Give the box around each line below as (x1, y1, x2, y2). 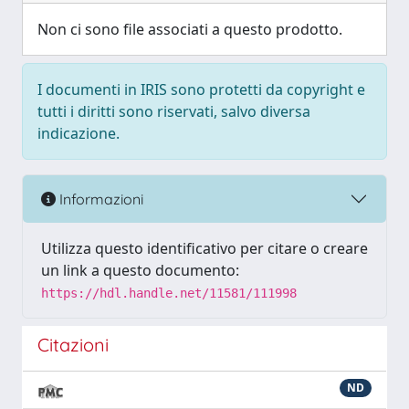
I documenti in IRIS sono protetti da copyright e (37, 79, 365, 100)
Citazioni (37, 333, 109, 356)
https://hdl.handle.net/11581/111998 (41, 286, 297, 300)
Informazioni (56, 189, 143, 208)
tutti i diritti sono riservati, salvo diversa (37, 101, 310, 121)
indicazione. (37, 123, 120, 143)
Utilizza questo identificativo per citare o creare (41, 238, 368, 258)
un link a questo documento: (41, 260, 239, 280)
